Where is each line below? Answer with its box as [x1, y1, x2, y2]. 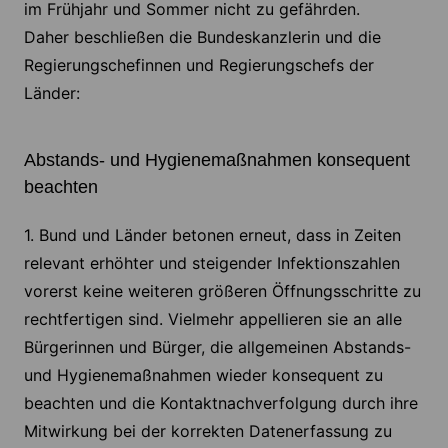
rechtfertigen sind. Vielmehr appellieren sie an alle [23, 309, 402, 330]
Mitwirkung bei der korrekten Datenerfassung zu [23, 421, 392, 442]
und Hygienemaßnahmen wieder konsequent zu [23, 365, 383, 386]
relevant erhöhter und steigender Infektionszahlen [23, 253, 400, 274]
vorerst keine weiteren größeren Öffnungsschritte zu [23, 281, 421, 302]
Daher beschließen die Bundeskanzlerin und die [23, 27, 381, 48]
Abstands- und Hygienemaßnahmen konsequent [23, 150, 410, 171]
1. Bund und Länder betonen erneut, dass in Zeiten [23, 225, 401, 246]
